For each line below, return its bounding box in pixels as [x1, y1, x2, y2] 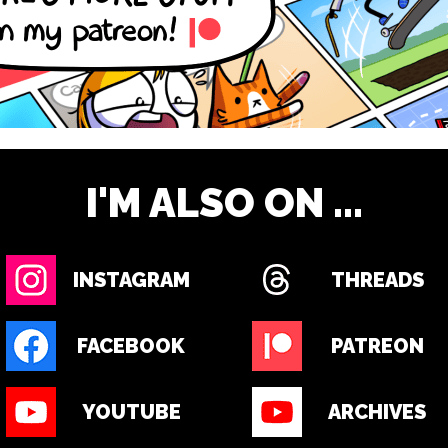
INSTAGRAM [72, 268, 190, 292]
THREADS [330, 268, 424, 292]
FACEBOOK [77, 334, 185, 358]
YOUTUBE [81, 400, 181, 424]
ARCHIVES [328, 400, 426, 424]
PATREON [330, 334, 424, 358]
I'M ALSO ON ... [85, 179, 363, 226]
